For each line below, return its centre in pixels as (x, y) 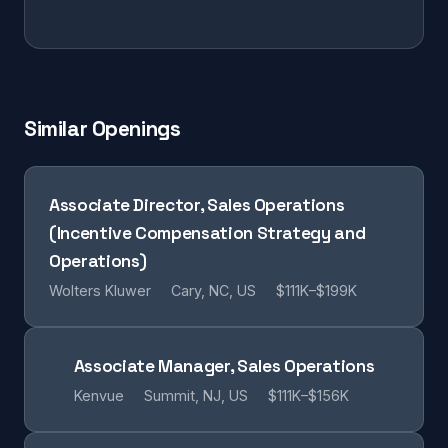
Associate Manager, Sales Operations (224, 366)
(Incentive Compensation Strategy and (207, 233)
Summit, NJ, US (195, 395)
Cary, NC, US (213, 290)
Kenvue (98, 395)
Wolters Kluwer (100, 290)
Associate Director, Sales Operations (197, 205)
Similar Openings (102, 129)
